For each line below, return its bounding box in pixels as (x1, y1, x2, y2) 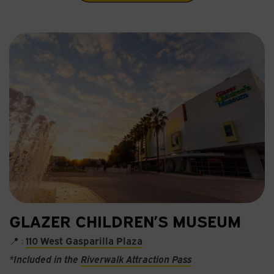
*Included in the (9, 252, 81, 266)
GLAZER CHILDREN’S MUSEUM (9, 209, 241, 232)
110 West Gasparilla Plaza (26, 234, 143, 248)
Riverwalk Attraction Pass (81, 252, 191, 266)
